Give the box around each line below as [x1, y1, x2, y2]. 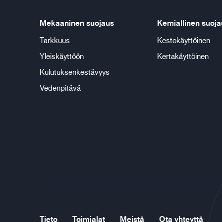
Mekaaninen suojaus [40, 18, 114, 28]
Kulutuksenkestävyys [40, 67, 110, 76]
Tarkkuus [40, 35, 70, 45]
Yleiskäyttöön [40, 51, 84, 60]
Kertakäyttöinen [157, 51, 209, 60]
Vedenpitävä [40, 83, 81, 92]
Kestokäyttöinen [157, 35, 210, 45]
